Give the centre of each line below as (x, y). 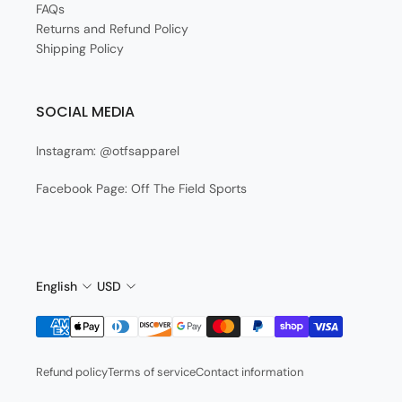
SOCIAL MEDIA (85, 112)
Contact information (249, 372)
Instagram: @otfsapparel (108, 151)
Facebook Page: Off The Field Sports (141, 188)
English (57, 286)
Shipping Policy (80, 48)
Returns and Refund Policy (112, 29)
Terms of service (152, 372)
